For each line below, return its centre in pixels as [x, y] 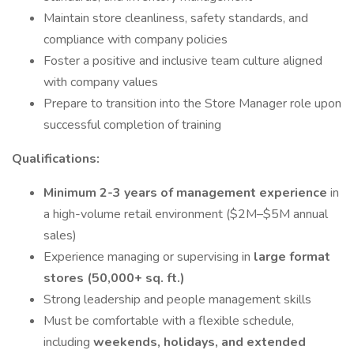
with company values [101, 82]
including [68, 342]
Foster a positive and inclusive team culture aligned [183, 61]
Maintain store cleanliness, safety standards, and [176, 18]
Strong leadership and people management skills [177, 299]
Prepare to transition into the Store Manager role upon [192, 104]
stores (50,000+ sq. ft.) [114, 278]
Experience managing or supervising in [149, 257]
